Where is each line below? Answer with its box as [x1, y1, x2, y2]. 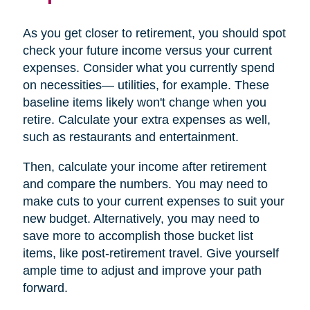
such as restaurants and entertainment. [22, 129, 239, 144]
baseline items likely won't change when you [22, 95, 266, 109]
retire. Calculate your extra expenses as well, [22, 112, 271, 127]
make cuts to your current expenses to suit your [22, 194, 284, 208]
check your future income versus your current [22, 43, 272, 57]
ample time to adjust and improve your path [22, 263, 262, 277]
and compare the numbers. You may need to [22, 176, 268, 191]
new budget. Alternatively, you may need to [22, 211, 259, 226]
